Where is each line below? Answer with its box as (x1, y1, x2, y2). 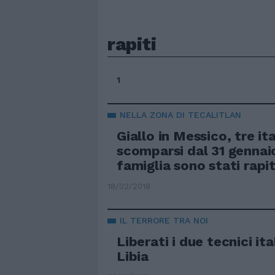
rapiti (107, 33, 157, 55)
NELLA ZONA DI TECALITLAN (120, 110, 241, 120)
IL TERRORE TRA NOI (120, 215, 208, 225)
